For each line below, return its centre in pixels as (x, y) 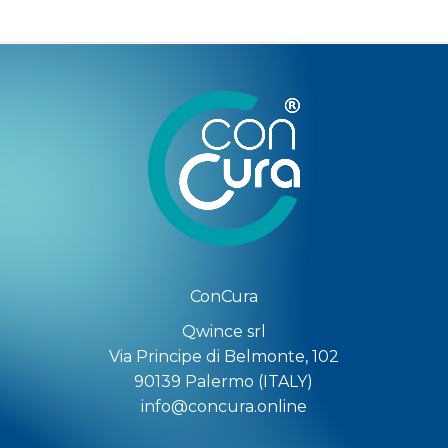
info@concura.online (223, 407)
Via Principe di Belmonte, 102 (223, 357)
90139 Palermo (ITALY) (224, 382)
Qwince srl (223, 332)
